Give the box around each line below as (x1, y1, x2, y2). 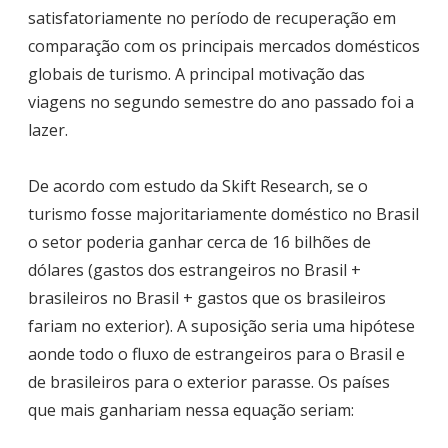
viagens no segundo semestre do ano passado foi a (28, 91, 414, 114)
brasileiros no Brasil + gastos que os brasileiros (28, 287, 386, 310)
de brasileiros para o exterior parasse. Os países (28, 371, 390, 394)
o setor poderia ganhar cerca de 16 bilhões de (28, 231, 371, 254)
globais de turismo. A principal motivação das (28, 63, 365, 86)
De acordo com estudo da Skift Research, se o (28, 175, 368, 198)
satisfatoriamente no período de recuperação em (28, 7, 396, 30)
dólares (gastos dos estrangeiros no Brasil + (28, 259, 361, 282)
